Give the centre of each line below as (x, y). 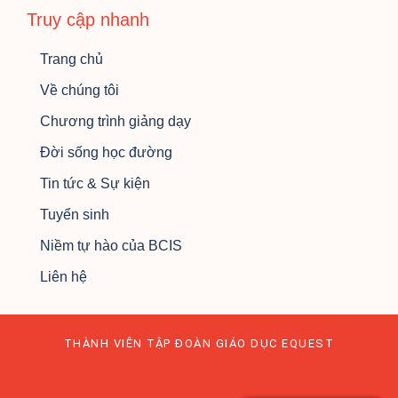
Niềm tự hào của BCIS (111, 246)
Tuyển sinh (75, 215)
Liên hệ (64, 277)
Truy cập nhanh (88, 20)
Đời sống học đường (106, 153)
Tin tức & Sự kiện (95, 184)
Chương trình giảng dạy (115, 122)
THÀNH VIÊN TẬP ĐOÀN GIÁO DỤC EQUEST (199, 344)
